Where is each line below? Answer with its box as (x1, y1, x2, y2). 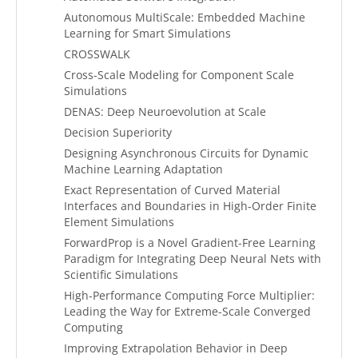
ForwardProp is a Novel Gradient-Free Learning (64, 235, 316, 250)
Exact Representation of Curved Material (64, 182, 280, 197)
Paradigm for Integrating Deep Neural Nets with (64, 251, 321, 266)
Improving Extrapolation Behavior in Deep (64, 340, 288, 356)
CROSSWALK (64, 46, 130, 62)
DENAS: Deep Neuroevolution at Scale (64, 104, 266, 119)
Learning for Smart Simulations (64, 26, 231, 41)
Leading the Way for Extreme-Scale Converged (64, 304, 311, 319)
